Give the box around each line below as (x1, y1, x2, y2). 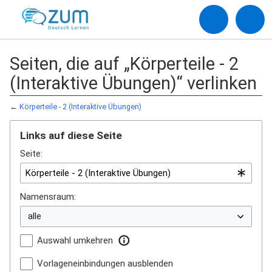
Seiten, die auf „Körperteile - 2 (10, 53, 239, 74)
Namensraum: (20, 191, 76, 203)
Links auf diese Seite (20, 129, 122, 141)
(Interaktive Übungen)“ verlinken (10, 73, 257, 93)
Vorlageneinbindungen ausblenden (37, 257, 173, 269)
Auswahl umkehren (37, 234, 113, 246)
